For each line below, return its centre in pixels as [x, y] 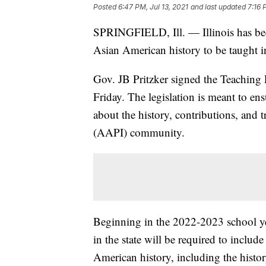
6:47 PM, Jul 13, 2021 [153, 7]
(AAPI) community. [139, 132]
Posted [106, 7]
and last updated [218, 7]
